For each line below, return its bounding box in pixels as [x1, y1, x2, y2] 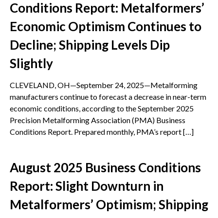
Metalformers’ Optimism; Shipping [10, 197, 208, 213]
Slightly [10, 55, 53, 72]
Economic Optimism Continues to [10, 18, 201, 35]
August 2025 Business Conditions [10, 160, 201, 176]
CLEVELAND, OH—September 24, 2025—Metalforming [10, 80, 198, 90]
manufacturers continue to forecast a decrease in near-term [10, 92, 206, 102]
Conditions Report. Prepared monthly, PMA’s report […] [10, 127, 194, 137]
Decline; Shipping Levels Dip [10, 37, 170, 53]
